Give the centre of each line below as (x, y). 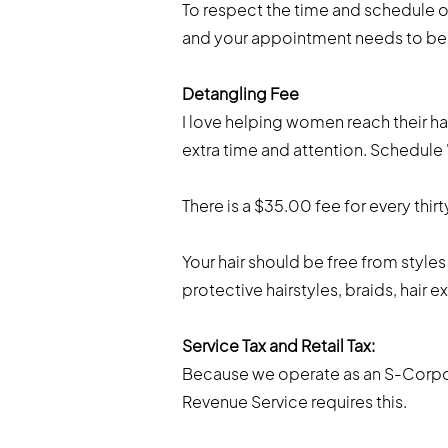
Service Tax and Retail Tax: (278, 346)
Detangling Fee (240, 94)
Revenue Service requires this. (294, 402)
